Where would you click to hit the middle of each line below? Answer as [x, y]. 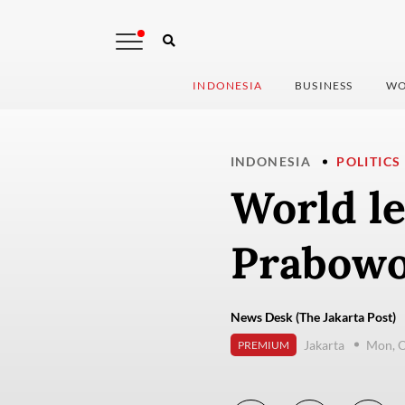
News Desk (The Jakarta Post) [313, 317]
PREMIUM [263, 345]
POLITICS [369, 162]
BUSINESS [324, 86]
